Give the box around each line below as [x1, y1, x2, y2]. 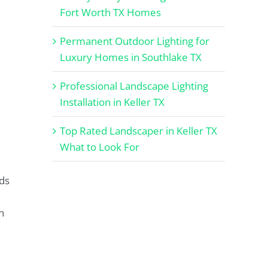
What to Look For [60, 139, 139, 154]
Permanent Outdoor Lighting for [60, 33, 209, 48]
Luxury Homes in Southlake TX [60, 50, 202, 64]
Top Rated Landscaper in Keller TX [60, 123, 217, 138]
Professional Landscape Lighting [60, 78, 208, 93]
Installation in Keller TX [60, 95, 165, 109]
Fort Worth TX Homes [60, 5, 161, 19]
